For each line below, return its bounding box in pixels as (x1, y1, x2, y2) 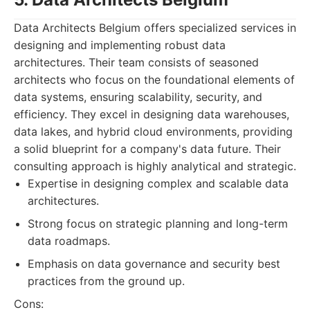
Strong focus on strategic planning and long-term (28, 217, 288, 230)
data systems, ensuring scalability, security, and (14, 90, 262, 104)
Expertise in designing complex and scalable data (28, 176, 289, 190)
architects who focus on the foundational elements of (14, 73, 295, 86)
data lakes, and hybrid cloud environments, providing (14, 125, 293, 138)
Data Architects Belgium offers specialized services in (14, 21, 296, 35)
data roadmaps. (28, 234, 110, 248)
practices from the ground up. (28, 274, 185, 288)
